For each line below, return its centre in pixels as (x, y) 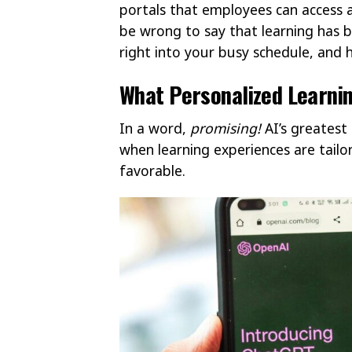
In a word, (155, 128)
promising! (225, 128)
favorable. (154, 170)
